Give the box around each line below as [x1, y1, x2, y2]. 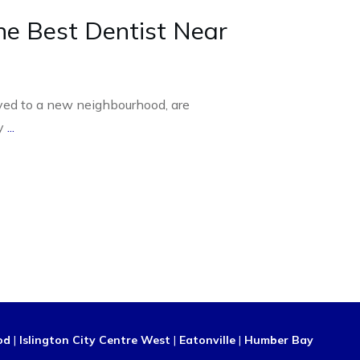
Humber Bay [244, 333, 313, 348]
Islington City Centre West [19, 333, 170, 348]
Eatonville [179, 333, 235, 348]
